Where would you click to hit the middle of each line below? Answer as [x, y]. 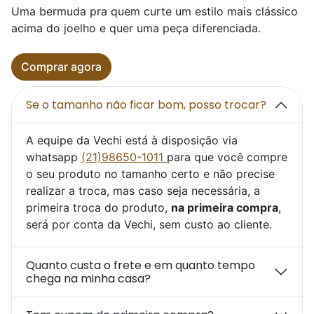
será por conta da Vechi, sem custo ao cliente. [149, 224]
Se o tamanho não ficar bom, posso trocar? [146, 105]
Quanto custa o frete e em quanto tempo [141, 265]
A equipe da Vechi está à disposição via [132, 140]
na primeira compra [225, 207]
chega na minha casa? [88, 278]
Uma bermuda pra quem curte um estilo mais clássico [155, 12]
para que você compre [227, 157]
